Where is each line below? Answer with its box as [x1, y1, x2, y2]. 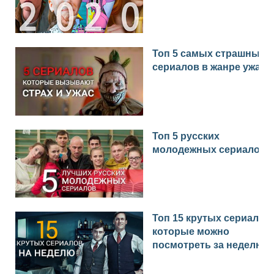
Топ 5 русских [152, 130, 220, 141]
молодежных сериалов [152, 144, 266, 155]
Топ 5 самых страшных [152, 48, 265, 59]
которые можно [152, 226, 229, 237]
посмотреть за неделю [152, 240, 264, 251]
